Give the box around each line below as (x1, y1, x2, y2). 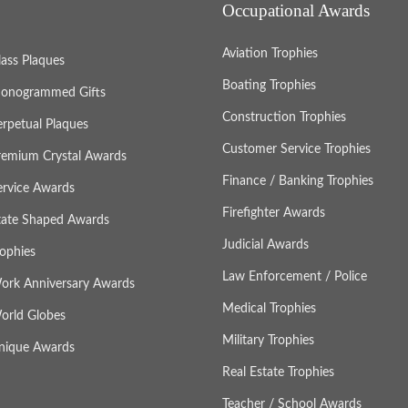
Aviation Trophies (222, 47, 318, 61)
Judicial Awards (222, 239, 309, 252)
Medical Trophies (222, 302, 316, 316)
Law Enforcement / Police (222, 270, 367, 284)
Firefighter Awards (222, 207, 325, 220)
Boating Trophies (222, 79, 316, 93)
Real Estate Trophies (222, 366, 334, 380)
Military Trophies (222, 334, 314, 348)
